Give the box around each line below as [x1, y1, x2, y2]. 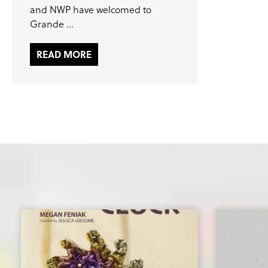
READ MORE [36, 47, 92, 61]
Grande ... [30, 17, 74, 31]
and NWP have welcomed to [30, 2, 151, 16]
